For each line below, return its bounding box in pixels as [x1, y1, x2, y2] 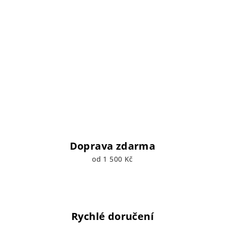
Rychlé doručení [71, 209, 154, 223]
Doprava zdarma [69, 139, 156, 153]
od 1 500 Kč [92, 154, 133, 164]
